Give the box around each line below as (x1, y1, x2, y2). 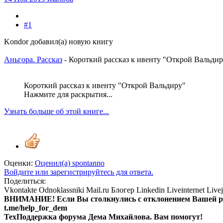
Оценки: (4, 159, 33, 168)
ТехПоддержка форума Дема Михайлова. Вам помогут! (4, 213, 203, 222)
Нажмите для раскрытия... (24, 90, 112, 99)
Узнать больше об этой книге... (4, 107, 109, 116)
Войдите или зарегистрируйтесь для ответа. (4, 168, 153, 177)
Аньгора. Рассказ (4, 55, 62, 64)
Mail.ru (86, 186, 109, 195)
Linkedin (136, 186, 165, 195)
